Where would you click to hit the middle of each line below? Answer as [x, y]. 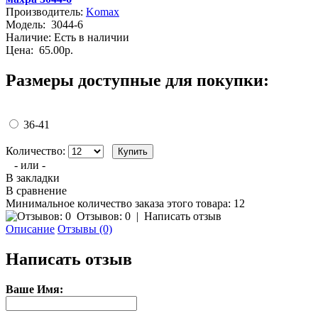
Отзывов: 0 [104, 216]
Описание [30, 229]
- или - [30, 165]
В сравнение [36, 191]
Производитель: [44, 12]
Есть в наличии [90, 38]
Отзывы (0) [85, 229]
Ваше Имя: [34, 290]
